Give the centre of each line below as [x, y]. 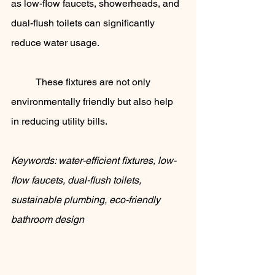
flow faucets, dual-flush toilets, [77, 180]
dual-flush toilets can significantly [84, 23]
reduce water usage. [56, 43]
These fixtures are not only [23, 82]
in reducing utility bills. [59, 122]
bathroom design [48, 220]
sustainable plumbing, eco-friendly [87, 200]
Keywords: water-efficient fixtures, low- [94, 161]
